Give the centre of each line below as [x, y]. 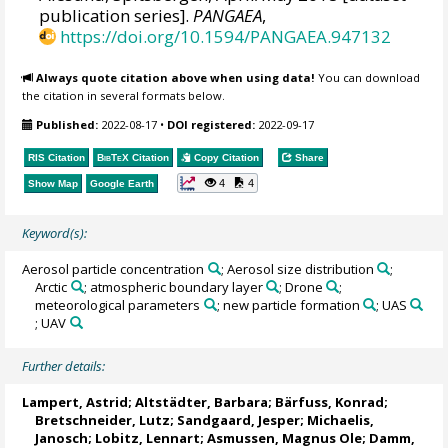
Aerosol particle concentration [113, 268]
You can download [368, 78]
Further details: [64, 365]
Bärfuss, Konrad [330, 401]
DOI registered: [211, 124]
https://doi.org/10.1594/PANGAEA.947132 [226, 36]
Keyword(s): [55, 232]
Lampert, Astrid [75, 401]
